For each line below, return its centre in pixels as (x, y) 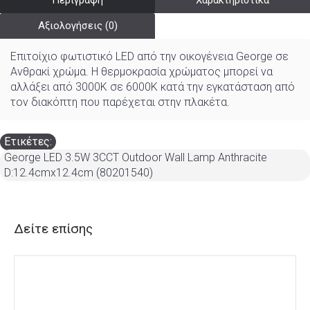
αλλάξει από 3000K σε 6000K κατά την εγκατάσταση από (153, 87)
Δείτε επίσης (53, 229)
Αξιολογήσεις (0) (77, 26)
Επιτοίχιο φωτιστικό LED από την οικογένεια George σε (149, 56)
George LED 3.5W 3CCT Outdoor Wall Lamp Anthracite (136, 157)
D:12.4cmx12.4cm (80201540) (79, 173)
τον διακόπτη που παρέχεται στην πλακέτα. (120, 102)
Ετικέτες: (28, 142)
